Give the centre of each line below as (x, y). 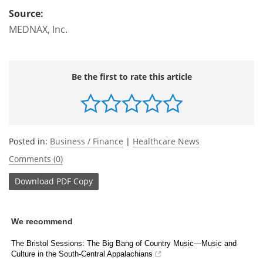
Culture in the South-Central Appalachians (82, 254)
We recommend (42, 221)
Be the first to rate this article (131, 76)
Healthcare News (166, 141)
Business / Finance (87, 141)
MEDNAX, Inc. (38, 29)
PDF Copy (75, 181)
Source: (26, 13)
